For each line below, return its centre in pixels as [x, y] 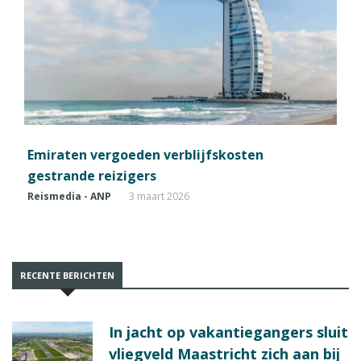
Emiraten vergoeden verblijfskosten [145, 155]
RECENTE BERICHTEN [67, 276]
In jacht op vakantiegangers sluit [228, 332]
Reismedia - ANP [69, 197]
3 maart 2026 [159, 197]
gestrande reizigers [92, 176]
